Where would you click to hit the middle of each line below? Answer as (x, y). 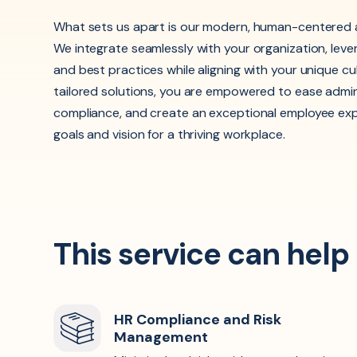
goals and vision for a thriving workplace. (169, 135)
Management (161, 337)
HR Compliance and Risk (198, 320)
